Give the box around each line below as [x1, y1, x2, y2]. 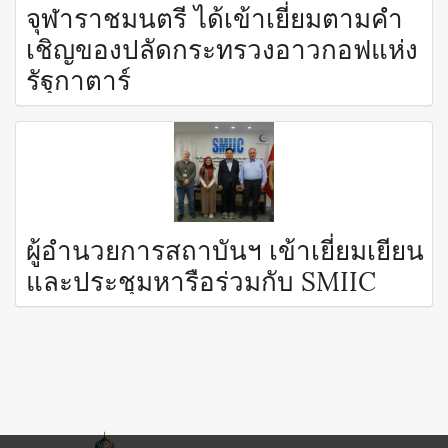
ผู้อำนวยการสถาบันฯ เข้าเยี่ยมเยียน [26, 228, 424, 268]
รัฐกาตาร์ [26, 58, 131, 98]
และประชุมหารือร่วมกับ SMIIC [26, 259, 376, 299]
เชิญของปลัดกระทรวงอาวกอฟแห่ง [26, 27, 418, 67]
